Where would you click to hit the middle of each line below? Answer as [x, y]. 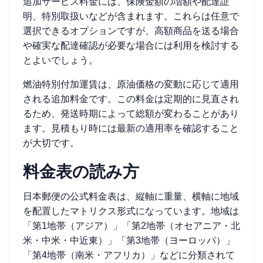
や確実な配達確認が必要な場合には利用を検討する [131, 45]
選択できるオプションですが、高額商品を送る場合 [131, 31]
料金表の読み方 [81, 172]
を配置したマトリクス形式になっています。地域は [131, 211]
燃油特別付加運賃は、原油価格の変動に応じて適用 [131, 84]
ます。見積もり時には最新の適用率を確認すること [131, 128]
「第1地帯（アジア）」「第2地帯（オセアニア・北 [131, 226]
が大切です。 [51, 143]
